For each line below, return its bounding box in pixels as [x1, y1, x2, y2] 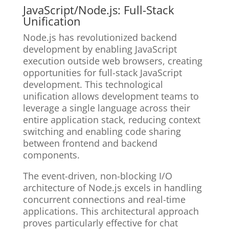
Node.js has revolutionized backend [22, 31, 177, 44]
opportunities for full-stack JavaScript [22, 66, 182, 79]
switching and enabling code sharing [22, 125, 181, 138]
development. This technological [22, 78, 163, 91]
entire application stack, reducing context [22, 113, 200, 126]
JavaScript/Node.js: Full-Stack [22, 2, 174, 18]
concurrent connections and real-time [22, 193, 186, 206]
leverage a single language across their [22, 102, 190, 114]
